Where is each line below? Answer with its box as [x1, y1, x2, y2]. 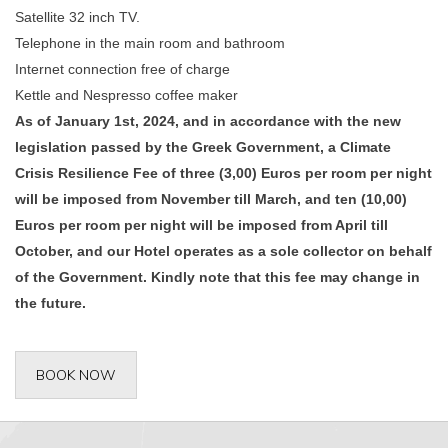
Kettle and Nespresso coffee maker [15, 87, 238, 103]
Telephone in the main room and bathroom [15, 35, 285, 51]
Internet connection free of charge [15, 61, 230, 77]
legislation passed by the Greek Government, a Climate [15, 139, 391, 155]
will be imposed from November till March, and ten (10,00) [15, 191, 407, 207]
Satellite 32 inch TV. [15, 9, 140, 25]
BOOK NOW [36, 366, 116, 384]
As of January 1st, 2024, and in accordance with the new [15, 113, 401, 129]
